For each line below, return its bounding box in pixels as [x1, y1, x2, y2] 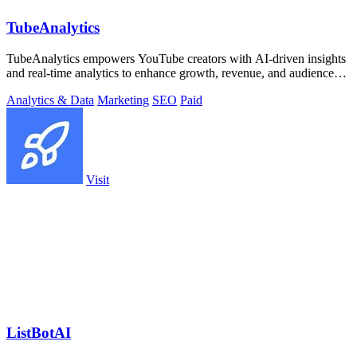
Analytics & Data [6, 92, 94, 107]
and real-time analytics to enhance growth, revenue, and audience [6, 65, 334, 80]
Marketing [97, 92, 149, 107]
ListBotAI [6, 324, 71, 342]
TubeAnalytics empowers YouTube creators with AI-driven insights [6, 51, 346, 65]
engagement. [6, 80, 70, 94]
